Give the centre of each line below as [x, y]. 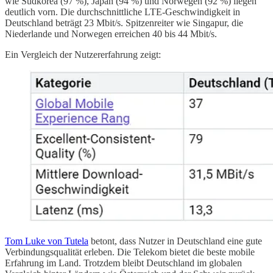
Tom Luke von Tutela [47, 241]
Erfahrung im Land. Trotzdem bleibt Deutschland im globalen [123, 263]
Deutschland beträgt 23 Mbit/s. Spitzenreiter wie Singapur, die [124, 23]
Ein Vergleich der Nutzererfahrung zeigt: [83, 54]
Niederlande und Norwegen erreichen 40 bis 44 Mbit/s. [111, 34]
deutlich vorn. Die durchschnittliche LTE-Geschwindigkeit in [122, 12]
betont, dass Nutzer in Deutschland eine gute [175, 241]
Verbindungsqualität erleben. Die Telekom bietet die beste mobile [130, 252]
